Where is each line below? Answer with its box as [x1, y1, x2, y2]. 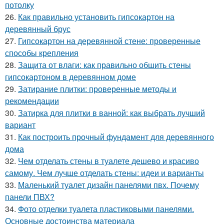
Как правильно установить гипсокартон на [18, 11, 174, 22]
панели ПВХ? [5, 191, 54, 202]
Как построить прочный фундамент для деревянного [18, 131, 214, 142]
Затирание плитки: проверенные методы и [18, 83, 176, 94]
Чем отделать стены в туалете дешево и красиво [18, 155, 199, 166]
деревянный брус [5, 23, 70, 34]
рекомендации [5, 95, 59, 106]
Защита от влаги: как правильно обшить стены [18, 59, 191, 70]
